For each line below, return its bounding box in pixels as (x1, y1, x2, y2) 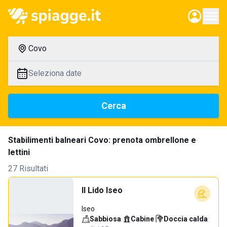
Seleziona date (28, 68, 82, 78)
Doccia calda (164, 215, 208, 223)
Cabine (131, 215, 154, 223)
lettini (8, 147, 30, 157)
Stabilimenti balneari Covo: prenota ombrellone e (8, 135, 196, 145)
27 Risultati (8, 164, 48, 173)
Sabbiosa (90, 215, 121, 223)
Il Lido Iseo (82, 185, 123, 195)
